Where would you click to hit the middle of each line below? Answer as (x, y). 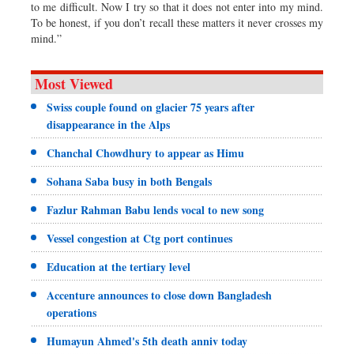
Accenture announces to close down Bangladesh (159, 295)
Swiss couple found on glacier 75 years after (151, 107)
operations (72, 312)
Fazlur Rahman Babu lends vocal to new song (155, 209)
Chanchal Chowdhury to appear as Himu (145, 153)
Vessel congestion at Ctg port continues (139, 238)
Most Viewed (74, 83)
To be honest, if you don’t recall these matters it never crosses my (177, 22)
